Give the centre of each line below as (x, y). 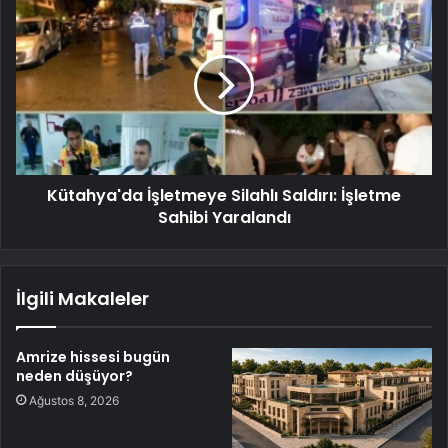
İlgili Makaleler (82, 298)
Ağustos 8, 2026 (74, 400)
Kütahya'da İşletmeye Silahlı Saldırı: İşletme (224, 195)
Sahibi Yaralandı (224, 217)
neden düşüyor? (74, 375)
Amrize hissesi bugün (93, 356)
